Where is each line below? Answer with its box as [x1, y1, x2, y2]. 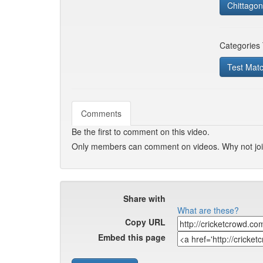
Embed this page [98, 231, 166, 243]
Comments [81, 107, 122, 119]
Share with [123, 193, 166, 204]
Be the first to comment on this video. [72, 126, 210, 137]
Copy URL [125, 216, 166, 228]
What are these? [177, 204, 239, 216]
